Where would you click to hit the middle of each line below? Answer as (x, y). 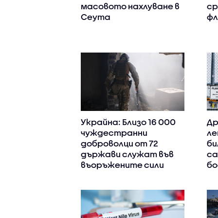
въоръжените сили (122, 165)
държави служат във (127, 154)
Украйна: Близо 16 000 (128, 122)
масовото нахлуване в (130, 6)
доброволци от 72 (119, 144)
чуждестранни (114, 133)
